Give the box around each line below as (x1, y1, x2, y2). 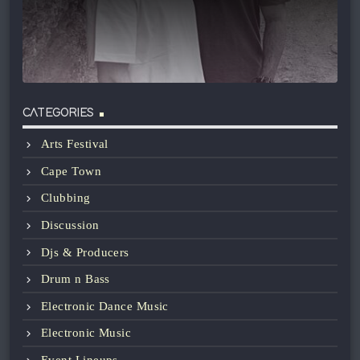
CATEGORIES (22, 106, 93, 119)
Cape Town (41, 164, 102, 178)
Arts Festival (41, 137, 108, 151)
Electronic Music (41, 326, 132, 340)
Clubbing (41, 191, 91, 205)
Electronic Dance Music (41, 299, 169, 313)
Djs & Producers (41, 245, 129, 259)
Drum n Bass (41, 272, 110, 286)
